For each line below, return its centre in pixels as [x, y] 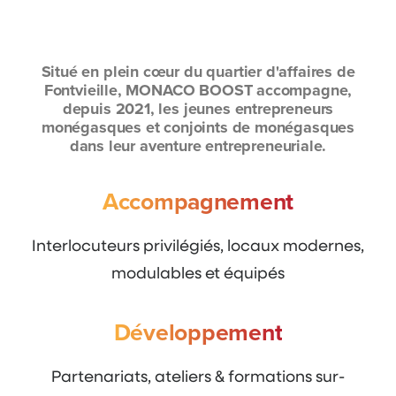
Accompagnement [198, 201]
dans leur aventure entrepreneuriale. [198, 146]
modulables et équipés [198, 272]
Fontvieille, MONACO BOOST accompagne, [198, 90]
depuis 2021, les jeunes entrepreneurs [198, 109]
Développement [198, 332]
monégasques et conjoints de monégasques [198, 127]
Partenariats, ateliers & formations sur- [198, 376]
